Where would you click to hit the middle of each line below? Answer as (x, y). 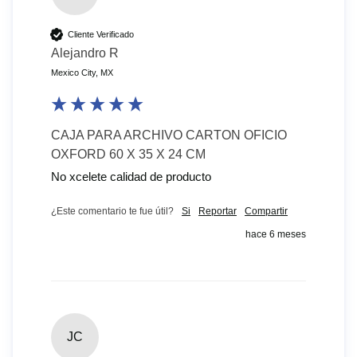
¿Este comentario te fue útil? (112, 212)
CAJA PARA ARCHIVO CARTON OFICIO (169, 135)
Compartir (266, 212)
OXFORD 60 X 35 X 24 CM (128, 155)
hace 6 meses (276, 235)
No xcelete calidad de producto (133, 177)
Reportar (218, 212)
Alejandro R (85, 53)
